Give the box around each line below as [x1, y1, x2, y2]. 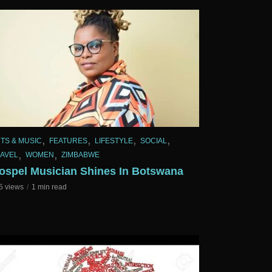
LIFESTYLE [95, 136, 133, 145]
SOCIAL [140, 136, 167, 145]
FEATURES [49, 136, 87, 145]
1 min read [32, 183, 67, 192]
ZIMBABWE [61, 151, 100, 160]
